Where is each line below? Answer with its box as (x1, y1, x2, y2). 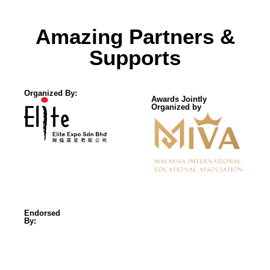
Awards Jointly (151, 95, 207, 104)
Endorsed (24, 209, 60, 218)
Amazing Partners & (35, 25, 235, 49)
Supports (89, 46, 181, 70)
